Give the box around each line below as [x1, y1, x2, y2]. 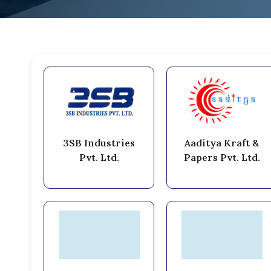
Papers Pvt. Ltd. [183, 151, 260, 163]
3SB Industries [63, 136, 135, 149]
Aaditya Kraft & [184, 136, 260, 149]
